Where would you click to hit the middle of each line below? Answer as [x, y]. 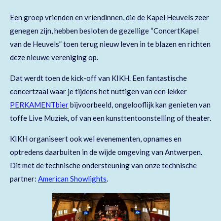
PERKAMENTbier [39, 104]
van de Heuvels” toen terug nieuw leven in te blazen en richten [110, 44]
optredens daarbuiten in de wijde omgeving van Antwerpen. [106, 152]
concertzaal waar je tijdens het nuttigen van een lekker [98, 91]
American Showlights [72, 178]
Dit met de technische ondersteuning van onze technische [103, 165]
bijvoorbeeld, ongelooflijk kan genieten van [140, 104]
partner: [24, 178]
